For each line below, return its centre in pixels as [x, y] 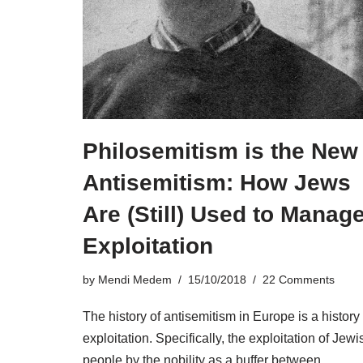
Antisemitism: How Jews [217, 183]
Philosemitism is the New [220, 152]
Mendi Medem [135, 280]
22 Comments [299, 280]
